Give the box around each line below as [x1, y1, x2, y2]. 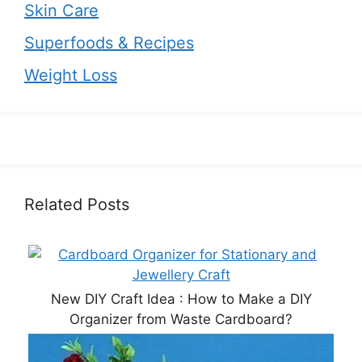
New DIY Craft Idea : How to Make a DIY [50, 290, 312, 307]
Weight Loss [24, 65, 117, 85]
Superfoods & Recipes [24, 32, 194, 53]
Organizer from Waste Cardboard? [69, 310, 293, 327]
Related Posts [24, 194, 129, 214]
